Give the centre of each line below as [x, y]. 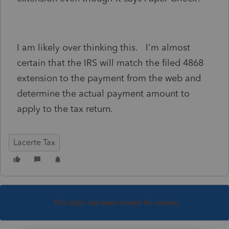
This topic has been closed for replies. [117, 202]
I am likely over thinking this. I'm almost [104, 47]
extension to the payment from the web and [109, 78]
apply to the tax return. [65, 109]
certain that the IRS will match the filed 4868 [110, 63]
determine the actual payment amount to [103, 93]
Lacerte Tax [34, 142]
